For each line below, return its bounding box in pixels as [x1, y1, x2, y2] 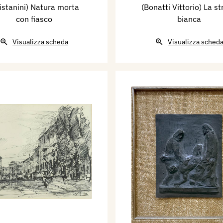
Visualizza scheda [12, 37, 68, 47]
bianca [177, 14, 201, 24]
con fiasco [15, 14, 52, 24]
